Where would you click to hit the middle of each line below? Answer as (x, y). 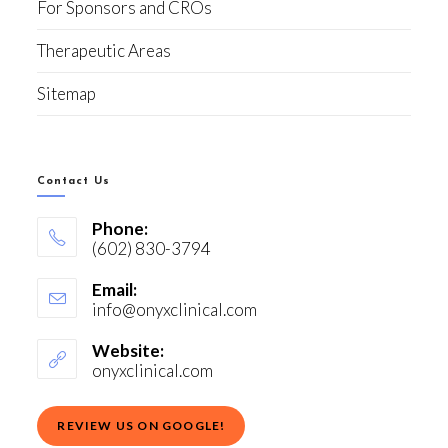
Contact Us (74, 181)
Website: (128, 350)
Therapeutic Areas (104, 50)
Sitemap (67, 93)
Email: (115, 289)
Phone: (120, 228)
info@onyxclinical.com (175, 309)
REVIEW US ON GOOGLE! (141, 425)
